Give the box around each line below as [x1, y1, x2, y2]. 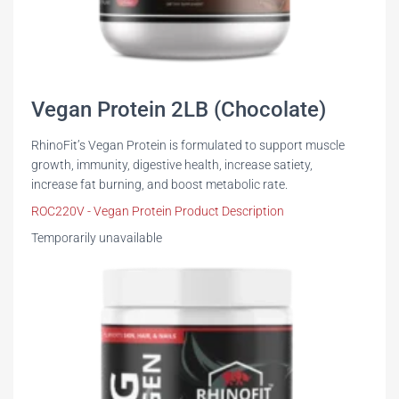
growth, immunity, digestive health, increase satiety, [31, 158, 313, 173]
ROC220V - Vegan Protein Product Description [31, 204, 284, 219]
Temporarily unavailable [31, 231, 162, 246]
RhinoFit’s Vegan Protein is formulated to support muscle [31, 138, 345, 153]
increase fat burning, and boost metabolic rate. [31, 177, 288, 192]
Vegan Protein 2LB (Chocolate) [31, 97, 326, 123]
